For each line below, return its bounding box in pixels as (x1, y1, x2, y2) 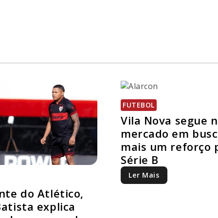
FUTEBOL (123, 100, 155, 110)
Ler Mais (128, 170, 160, 180)
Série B (121, 152, 159, 167)
